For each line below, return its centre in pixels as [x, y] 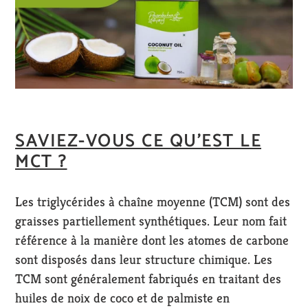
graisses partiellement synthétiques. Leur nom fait [151, 220]
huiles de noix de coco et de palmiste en [122, 297]
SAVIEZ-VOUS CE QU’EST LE [138, 142]
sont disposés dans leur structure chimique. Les [144, 259]
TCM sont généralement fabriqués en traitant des [148, 278]
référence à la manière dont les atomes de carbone [152, 240]
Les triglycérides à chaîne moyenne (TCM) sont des [153, 201]
